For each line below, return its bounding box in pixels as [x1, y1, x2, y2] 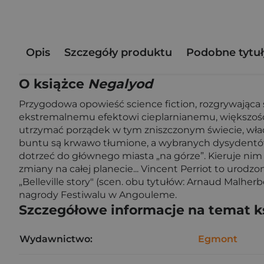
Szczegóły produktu [64, 45, 172, 59]
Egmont [198, 233, 237, 245]
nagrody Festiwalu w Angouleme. [19, 189, 177, 200]
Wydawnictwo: [19, 233, 93, 245]
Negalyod [88, 76, 153, 92]
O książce [19, 76, 88, 92]
